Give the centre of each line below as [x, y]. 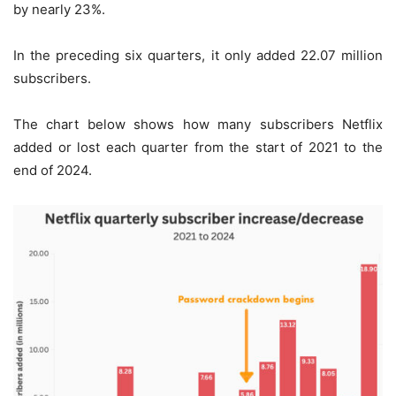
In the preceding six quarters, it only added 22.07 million [198, 56]
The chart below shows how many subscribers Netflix [198, 125]
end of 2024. [53, 171]
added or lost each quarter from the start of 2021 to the [198, 148]
